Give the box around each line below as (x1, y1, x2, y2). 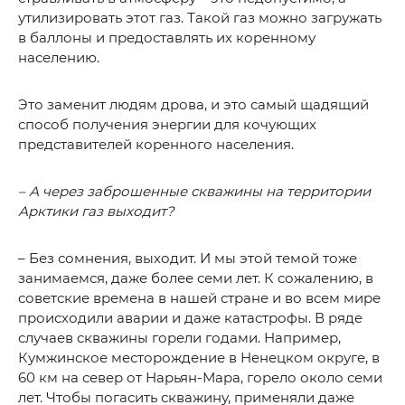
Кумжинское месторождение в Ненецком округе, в (18, 348, 380, 366)
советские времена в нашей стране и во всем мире (18, 288, 381, 306)
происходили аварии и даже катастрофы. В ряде (18, 308, 363, 326)
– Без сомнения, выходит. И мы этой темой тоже (18, 249, 357, 267)
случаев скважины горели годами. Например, (18, 328, 341, 346)
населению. (18, 48, 99, 66)
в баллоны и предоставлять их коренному (18, 28, 316, 46)
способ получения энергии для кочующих (18, 115, 316, 133)
